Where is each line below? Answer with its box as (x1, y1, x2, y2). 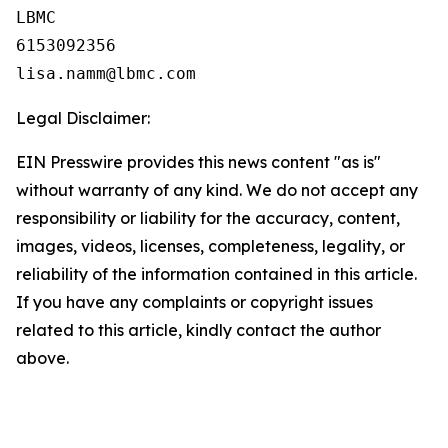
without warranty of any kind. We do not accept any (16, 180, 418, 200)
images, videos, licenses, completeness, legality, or (16, 236, 405, 256)
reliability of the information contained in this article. (16, 264, 417, 284)
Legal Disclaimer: (16, 108, 150, 128)
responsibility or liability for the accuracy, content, (16, 208, 400, 228)
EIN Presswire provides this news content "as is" (16, 152, 381, 172)
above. (16, 348, 69, 368)
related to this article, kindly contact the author (16, 320, 381, 340)
